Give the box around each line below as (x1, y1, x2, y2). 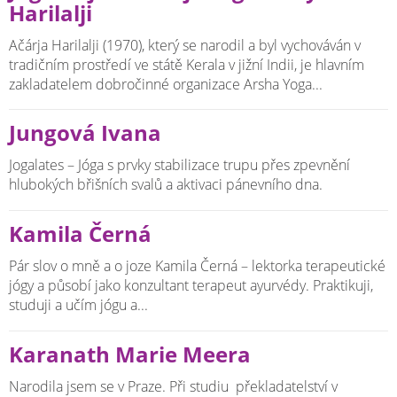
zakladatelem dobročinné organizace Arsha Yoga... (9, 74, 323, 94)
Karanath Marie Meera (9, 339, 251, 369)
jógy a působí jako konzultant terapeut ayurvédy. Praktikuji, (9, 275, 373, 295)
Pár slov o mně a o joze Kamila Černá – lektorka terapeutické (9, 255, 385, 276)
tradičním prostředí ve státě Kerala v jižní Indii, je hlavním (9, 54, 364, 74)
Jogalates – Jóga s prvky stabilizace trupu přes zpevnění (9, 155, 350, 175)
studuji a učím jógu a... (9, 294, 148, 315)
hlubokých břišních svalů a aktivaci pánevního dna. (9, 175, 323, 195)
